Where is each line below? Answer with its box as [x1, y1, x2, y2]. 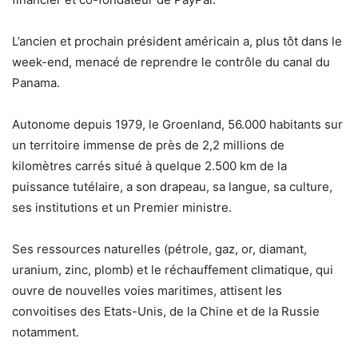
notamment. [12, 324, 79, 340]
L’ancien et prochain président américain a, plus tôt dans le [12, 34, 342, 50]
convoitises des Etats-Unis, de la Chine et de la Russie [12, 304, 320, 320]
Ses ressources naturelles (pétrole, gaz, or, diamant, [12, 241, 307, 257]
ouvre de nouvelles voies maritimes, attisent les [12, 283, 282, 299]
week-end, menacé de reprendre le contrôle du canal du [12, 54, 330, 70]
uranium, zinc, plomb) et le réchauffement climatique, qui [12, 262, 333, 278]
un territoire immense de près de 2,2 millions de [12, 137, 284, 153]
